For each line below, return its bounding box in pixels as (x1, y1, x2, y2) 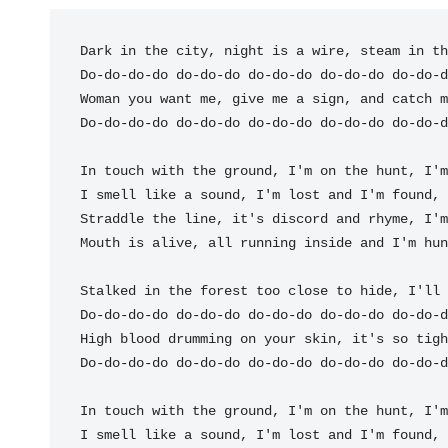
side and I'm (320, 234, 424, 251)
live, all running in (160, 234, 320, 251)
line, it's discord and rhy (184, 210, 392, 227)
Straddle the (80, 210, 184, 227)
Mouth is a (80, 234, 160, 251)
